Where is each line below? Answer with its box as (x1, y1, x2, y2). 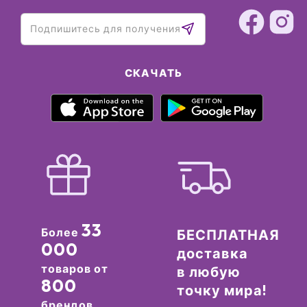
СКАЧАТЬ (125, 66, 182, 80)
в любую (176, 262, 241, 280)
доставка (176, 244, 248, 262)
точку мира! (176, 281, 267, 299)
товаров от (40, 261, 108, 275)
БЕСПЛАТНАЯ (176, 225, 280, 243)
